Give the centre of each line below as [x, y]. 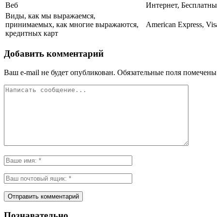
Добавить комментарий [54, 53]
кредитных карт [32, 33]
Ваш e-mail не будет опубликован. [60, 72]
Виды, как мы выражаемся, [50, 16]
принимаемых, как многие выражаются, [72, 25]
